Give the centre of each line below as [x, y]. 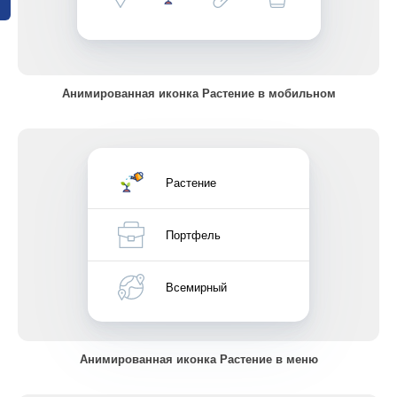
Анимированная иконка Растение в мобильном [198, 93]
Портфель [193, 234]
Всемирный [196, 287]
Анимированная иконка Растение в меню [198, 358]
